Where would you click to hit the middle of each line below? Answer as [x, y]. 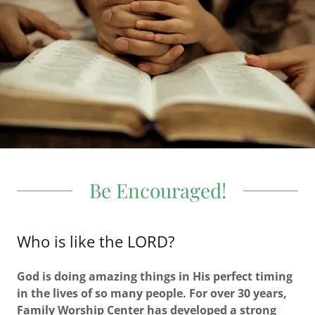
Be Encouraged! [157, 190]
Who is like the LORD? [96, 241]
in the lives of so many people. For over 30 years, [152, 293]
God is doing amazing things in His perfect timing [155, 276]
